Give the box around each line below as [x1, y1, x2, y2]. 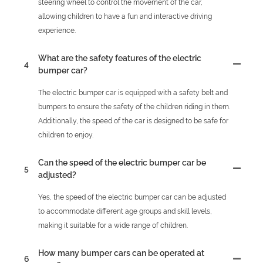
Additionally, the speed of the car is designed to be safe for [38, 116, 228, 125]
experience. [38, 26, 76, 35]
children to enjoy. [38, 130, 93, 139]
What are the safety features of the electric [38, 53, 201, 63]
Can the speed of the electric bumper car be [38, 157, 206, 167]
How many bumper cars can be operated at [38, 248, 204, 258]
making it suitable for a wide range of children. [38, 221, 188, 230]
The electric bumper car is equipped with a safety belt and [38, 88, 228, 97]
